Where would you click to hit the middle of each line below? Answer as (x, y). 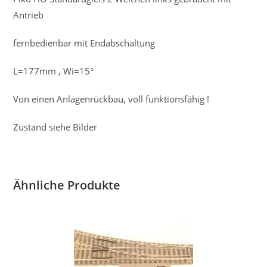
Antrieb (29, 15)
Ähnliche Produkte (67, 185)
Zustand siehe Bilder (55, 127)
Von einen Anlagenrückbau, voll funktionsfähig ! (111, 99)
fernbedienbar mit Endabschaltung (84, 43)
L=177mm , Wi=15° (54, 71)
